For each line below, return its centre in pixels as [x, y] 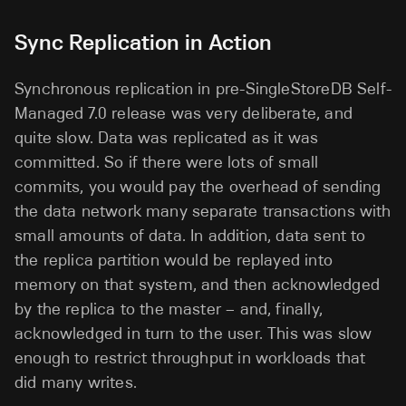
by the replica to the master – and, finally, [169, 309]
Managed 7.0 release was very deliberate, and [184, 113]
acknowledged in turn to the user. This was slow [193, 333]
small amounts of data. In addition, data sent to [190, 235]
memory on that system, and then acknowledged [197, 284]
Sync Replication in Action [143, 42]
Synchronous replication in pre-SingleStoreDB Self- [203, 88]
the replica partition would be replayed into [174, 260]
